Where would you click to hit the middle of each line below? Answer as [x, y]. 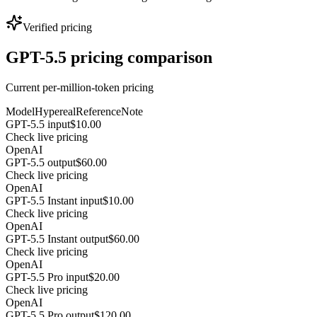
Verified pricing [57, 28]
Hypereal [55, 112]
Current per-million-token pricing [80, 88]
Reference [98, 112]
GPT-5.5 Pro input [47, 277]
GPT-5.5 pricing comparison [109, 58]
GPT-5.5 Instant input [54, 201]
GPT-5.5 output [41, 163]
